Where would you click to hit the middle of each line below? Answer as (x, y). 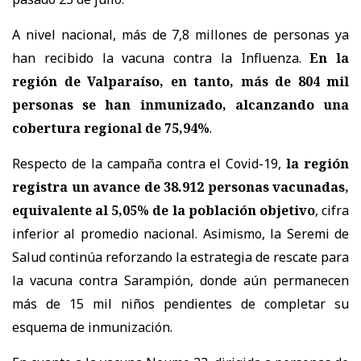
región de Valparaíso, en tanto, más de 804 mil (180, 82)
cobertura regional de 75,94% (111, 129)
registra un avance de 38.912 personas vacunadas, (180, 187)
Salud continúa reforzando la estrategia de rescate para (180, 257)
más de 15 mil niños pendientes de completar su (180, 304)
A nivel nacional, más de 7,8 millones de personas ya (180, 35)
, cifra (332, 211)
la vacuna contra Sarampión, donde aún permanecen (180, 281)
